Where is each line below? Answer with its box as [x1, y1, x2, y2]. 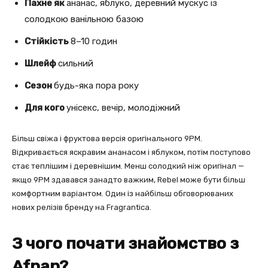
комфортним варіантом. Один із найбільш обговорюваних [12, 188, 233, 198]
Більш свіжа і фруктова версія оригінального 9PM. [12, 133, 202, 143]
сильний [58, 57, 93, 69]
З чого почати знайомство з [12, 233, 239, 253]
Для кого [25, 102, 66, 113]
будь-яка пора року [54, 80, 139, 91]
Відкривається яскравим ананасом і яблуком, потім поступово [12, 147, 251, 157]
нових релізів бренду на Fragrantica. [12, 202, 151, 212]
